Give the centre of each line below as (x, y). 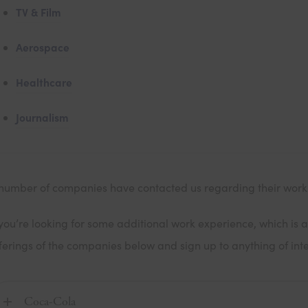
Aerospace (43, 47)
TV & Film (39, 12)
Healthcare (44, 82)
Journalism (43, 117)
